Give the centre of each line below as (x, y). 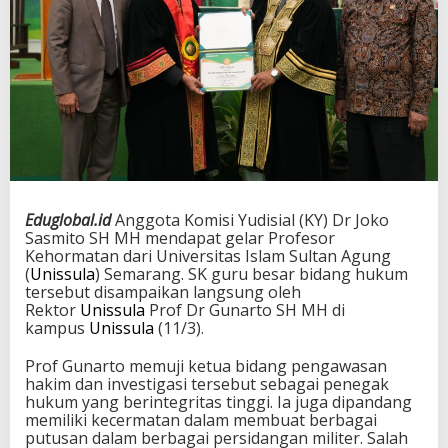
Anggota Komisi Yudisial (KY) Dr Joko (252, 220)
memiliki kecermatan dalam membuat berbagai (201, 420)
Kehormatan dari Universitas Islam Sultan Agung (208, 256)
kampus (57, 328)
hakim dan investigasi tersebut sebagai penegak (207, 384)
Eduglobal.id (70, 220)
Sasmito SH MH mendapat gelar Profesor (180, 238)
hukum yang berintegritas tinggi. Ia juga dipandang (218, 402)
